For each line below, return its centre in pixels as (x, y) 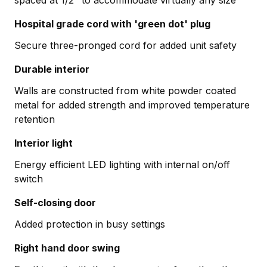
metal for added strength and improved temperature (132, 105)
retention (35, 119)
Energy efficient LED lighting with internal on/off (122, 164)
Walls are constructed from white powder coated (125, 90)
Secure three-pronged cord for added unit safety (125, 45)
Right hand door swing (67, 248)
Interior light (44, 143)
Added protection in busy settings (90, 224)
